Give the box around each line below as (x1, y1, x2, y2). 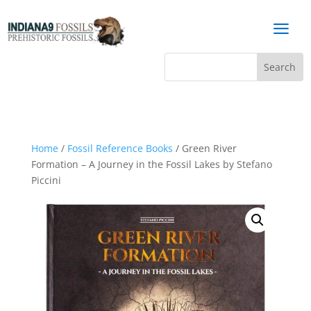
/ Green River (172, 142, 237, 155)
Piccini (31, 174, 61, 187)
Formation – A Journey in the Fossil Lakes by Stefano (31, 158, 272, 171)
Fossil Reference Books (67, 142, 173, 155)
